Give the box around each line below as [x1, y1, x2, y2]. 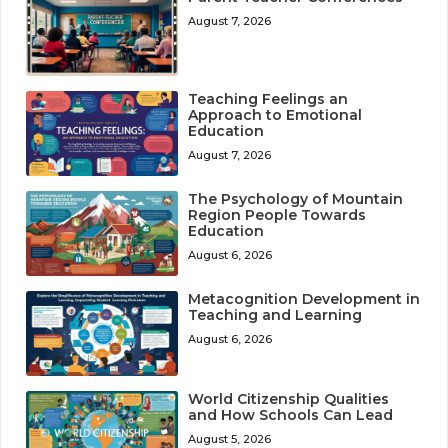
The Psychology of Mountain [188, 189, 404, 208]
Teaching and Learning [188, 305, 363, 324]
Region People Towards [188, 205, 367, 224]
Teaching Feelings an [188, 89, 349, 108]
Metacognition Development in [188, 289, 421, 308]
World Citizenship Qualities [188, 389, 390, 408]
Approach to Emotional [188, 105, 363, 124]
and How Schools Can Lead [188, 405, 394, 424]
